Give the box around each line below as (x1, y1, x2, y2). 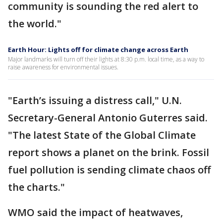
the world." (8, 17, 61, 31)
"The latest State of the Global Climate (8, 128, 196, 142)
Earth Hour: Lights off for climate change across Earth (8, 45, 188, 55)
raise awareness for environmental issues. (8, 63, 118, 72)
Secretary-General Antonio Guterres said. (8, 111, 208, 125)
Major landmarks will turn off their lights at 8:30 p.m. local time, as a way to (8, 55, 204, 64)
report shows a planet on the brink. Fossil (8, 146, 209, 160)
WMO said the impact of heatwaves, (8, 206, 183, 220)
